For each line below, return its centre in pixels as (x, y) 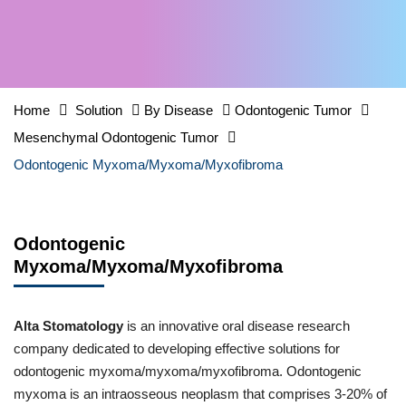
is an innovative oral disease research (237, 326)
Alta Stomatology (68, 326)
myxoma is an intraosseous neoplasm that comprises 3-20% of (200, 394)
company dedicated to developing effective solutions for (177, 348)
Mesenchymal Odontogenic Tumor (116, 137)
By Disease (179, 110)
